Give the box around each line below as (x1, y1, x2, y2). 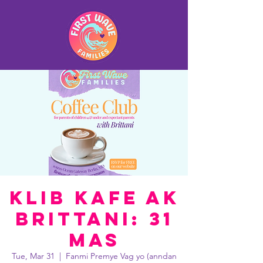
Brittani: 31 (15, 207, 174, 231)
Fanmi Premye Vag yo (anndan (66, 251, 177, 261)
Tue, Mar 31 (12, 251, 55, 261)
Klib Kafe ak (9, 186, 180, 210)
